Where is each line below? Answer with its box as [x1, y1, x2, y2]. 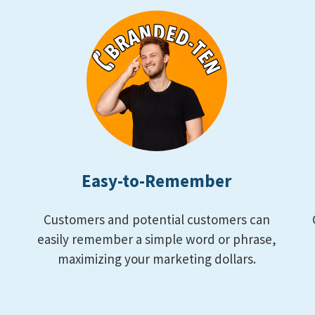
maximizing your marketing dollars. [57, 250, 256, 268]
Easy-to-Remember [82, 169, 232, 193]
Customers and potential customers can [43, 211, 270, 229]
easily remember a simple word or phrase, [37, 231, 276, 248]
